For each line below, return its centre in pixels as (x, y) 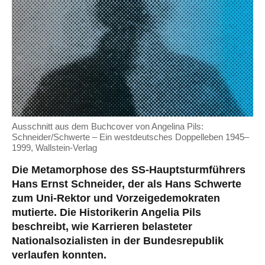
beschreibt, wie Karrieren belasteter (102, 226)
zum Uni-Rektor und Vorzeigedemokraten (116, 198)
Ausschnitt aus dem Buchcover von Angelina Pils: (108, 126)
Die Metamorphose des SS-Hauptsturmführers (129, 169)
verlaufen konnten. (59, 255)
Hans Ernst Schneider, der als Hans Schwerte (127, 184)
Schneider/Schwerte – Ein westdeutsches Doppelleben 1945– (130, 137)
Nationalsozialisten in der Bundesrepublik (118, 240)
